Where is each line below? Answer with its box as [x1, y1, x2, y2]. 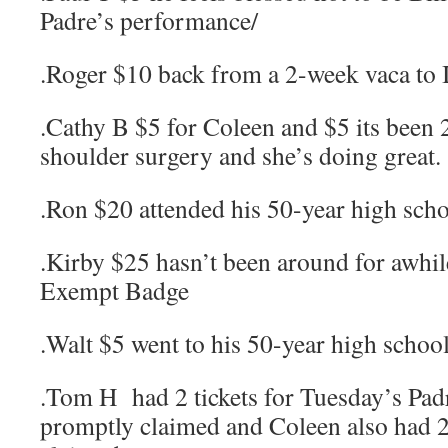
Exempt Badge [40, 273, 189, 307]
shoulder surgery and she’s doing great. [40, 138, 441, 172]
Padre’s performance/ [40, 3, 258, 37]
